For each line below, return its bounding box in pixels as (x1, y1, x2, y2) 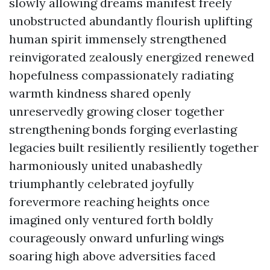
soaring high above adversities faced (9, 248, 216, 263)
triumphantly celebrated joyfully (9, 176, 194, 191)
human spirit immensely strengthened (9, 31, 227, 46)
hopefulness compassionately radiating (9, 67, 233, 83)
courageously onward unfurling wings (9, 230, 224, 245)
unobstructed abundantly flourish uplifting (9, 13, 252, 28)
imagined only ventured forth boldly (9, 212, 213, 227)
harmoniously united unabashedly (9, 158, 202, 173)
